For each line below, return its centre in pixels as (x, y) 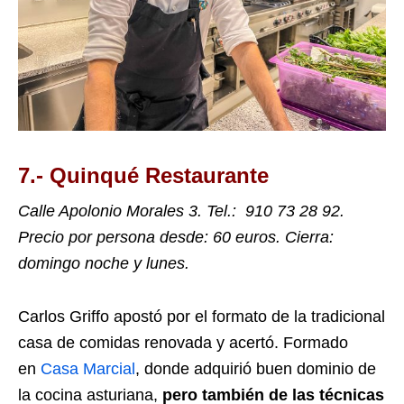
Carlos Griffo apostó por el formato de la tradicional (202, 316)
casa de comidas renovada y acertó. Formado (183, 342)
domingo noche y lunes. (106, 263)
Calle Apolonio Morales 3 (108, 211)
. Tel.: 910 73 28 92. (271, 211)
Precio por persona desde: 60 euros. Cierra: (178, 237)
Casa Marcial (88, 368)
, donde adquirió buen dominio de (256, 368)
